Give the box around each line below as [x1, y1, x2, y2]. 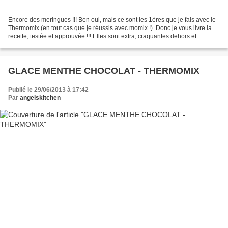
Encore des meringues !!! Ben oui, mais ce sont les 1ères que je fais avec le [8, 16, 216, 23]
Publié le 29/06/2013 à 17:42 [8, 85, 89, 93]
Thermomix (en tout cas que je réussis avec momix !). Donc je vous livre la [8, 24, 212, 32]
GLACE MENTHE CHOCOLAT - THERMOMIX [8, 65, 199, 76]
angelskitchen [20, 94, 61, 101]
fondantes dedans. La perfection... [8, 40, 102, 48]
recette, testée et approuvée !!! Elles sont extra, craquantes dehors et [8, 32, 196, 40]
